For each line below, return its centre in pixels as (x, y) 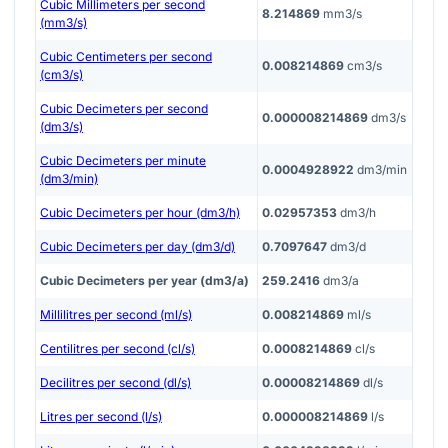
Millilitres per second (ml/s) (116, 314)
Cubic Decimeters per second (124, 108)
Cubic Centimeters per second (126, 56)
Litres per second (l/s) (101, 416)
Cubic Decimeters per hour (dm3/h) (140, 212)
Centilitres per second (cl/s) (117, 348)
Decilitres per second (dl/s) (115, 382)
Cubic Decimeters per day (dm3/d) (137, 246)
